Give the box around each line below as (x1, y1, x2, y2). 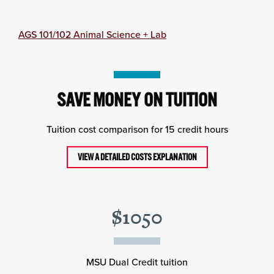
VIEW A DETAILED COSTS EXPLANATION (77, 152, 197, 163)
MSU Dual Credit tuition (86, 255, 188, 268)
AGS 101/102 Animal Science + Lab (18, 28, 166, 41)
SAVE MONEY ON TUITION (57, 89, 217, 111)
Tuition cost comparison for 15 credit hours (46, 122, 228, 136)
